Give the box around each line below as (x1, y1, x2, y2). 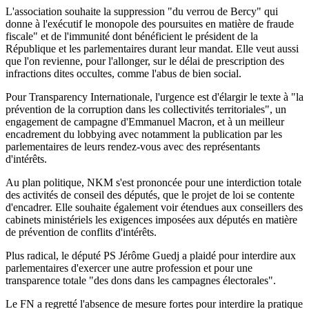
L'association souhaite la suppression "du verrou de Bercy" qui (6, 5, 278, 17)
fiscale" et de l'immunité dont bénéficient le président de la (6, 30, 258, 42)
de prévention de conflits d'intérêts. (6, 226, 157, 238)
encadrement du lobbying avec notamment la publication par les (6, 128, 282, 140)
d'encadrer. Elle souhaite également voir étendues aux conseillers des (6, 201, 303, 213)
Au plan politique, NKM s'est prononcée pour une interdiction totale (6, 176, 301, 188)
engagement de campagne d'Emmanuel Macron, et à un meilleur (6, 115, 284, 128)
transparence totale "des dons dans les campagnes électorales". (6, 274, 276, 286)
